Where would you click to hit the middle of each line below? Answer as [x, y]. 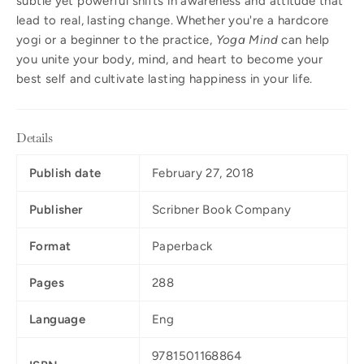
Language [57, 319]
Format [50, 246]
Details [35, 137]
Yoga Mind [247, 39]
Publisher [56, 209]
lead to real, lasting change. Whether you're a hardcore [173, 20]
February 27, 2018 [203, 173]
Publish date [65, 173]
